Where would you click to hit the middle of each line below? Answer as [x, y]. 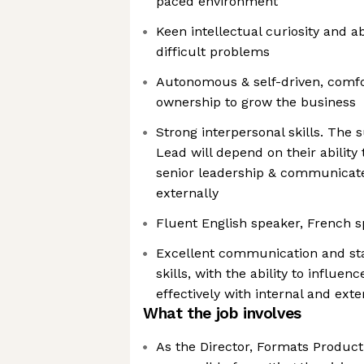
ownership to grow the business [256, 102]
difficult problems [213, 52]
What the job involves [222, 313]
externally [187, 193]
